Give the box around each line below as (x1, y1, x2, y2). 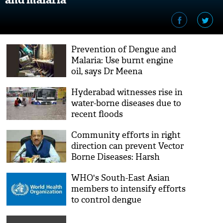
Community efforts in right (71, 130, 181, 140)
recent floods (71, 109, 123, 119)
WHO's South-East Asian (71, 173, 170, 183)
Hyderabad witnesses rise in (71, 87, 183, 98)
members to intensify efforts (71, 184, 186, 194)
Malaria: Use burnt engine (71, 55, 174, 66)
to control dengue (71, 195, 142, 205)
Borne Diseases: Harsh (71, 152, 160, 162)
